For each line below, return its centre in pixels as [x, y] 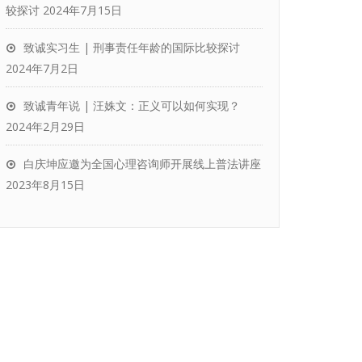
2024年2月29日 [45, 126]
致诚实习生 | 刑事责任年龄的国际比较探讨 [132, 47]
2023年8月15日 [45, 185]
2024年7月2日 [42, 68]
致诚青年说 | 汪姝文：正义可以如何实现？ [132, 105]
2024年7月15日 [82, 10]
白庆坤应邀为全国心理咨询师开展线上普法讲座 [142, 164]
